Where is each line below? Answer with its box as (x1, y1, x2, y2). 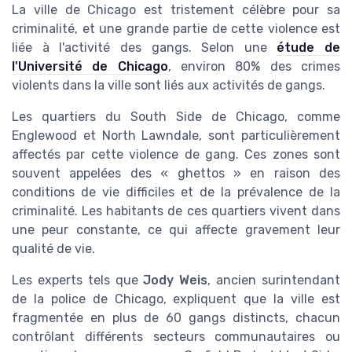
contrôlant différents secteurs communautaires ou (12, 329, 340, 345)
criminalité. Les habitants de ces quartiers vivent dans (12, 203, 340, 219)
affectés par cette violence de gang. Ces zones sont (12, 147, 340, 163)
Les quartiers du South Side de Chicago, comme (12, 109, 340, 125)
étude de (277, 40, 340, 56)
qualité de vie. (12, 241, 95, 257)
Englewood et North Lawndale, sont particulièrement (12, 128, 340, 144)
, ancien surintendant (207, 273, 341, 288)
